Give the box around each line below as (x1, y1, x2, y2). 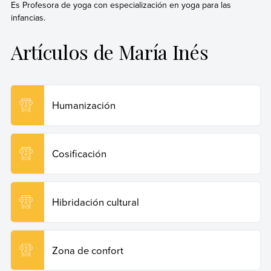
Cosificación (51, 146, 106, 160)
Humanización (51, 98, 116, 113)
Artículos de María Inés (10, 38, 209, 65)
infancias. (10, 11, 45, 24)
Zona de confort (51, 243, 123, 257)
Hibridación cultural (51, 194, 139, 209)
